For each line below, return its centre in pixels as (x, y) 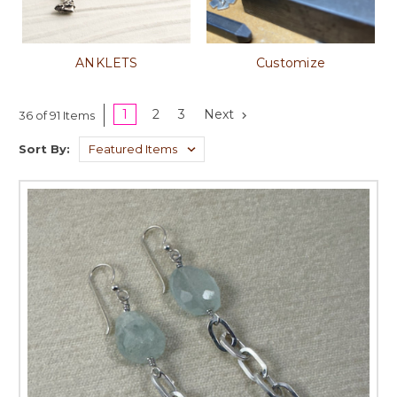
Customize (291, 62)
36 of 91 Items (57, 115)
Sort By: (44, 148)
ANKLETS (106, 62)
